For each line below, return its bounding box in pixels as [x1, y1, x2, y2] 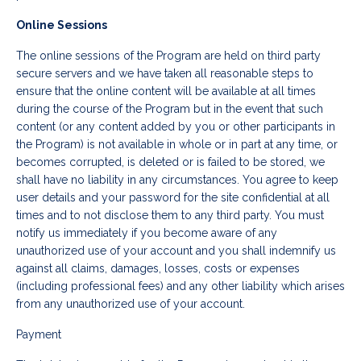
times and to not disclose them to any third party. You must [16, 209, 324, 222]
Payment [16, 328, 61, 342]
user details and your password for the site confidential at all [16, 191, 330, 205]
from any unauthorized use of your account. [16, 297, 245, 311]
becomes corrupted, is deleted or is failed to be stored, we [16, 156, 325, 169]
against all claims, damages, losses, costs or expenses [16, 262, 300, 276]
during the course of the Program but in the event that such [16, 102, 323, 116]
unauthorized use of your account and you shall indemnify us [16, 244, 336, 258]
